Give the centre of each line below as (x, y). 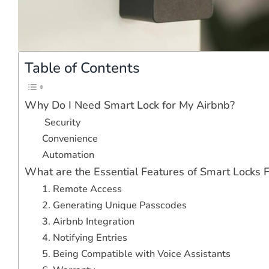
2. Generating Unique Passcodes (114, 205)
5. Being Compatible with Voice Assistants (136, 254)
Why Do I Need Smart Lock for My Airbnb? (130, 105)
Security (61, 122)
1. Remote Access (82, 189)
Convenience (70, 138)
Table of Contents (82, 68)
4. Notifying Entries (84, 237)
